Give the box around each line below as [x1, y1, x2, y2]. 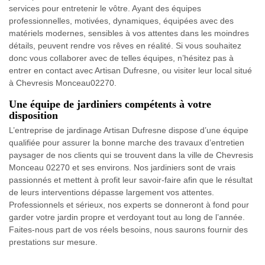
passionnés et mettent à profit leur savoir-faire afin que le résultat [9, 175, 253, 185]
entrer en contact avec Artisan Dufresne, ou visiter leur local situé [9, 66, 252, 76]
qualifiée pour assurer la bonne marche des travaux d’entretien [9, 138, 244, 148]
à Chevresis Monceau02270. [9, 78, 117, 88]
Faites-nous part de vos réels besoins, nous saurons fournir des [9, 225, 248, 235]
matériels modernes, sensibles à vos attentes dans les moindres [9, 28, 249, 38]
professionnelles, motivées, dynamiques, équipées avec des [9, 16, 234, 26]
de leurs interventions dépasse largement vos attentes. [9, 188, 214, 198]
